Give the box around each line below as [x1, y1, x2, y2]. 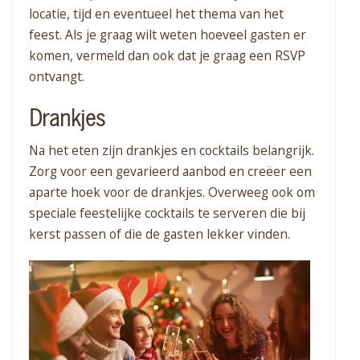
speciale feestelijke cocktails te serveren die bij [29, 204, 305, 223]
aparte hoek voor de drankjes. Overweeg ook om [29, 183, 315, 202]
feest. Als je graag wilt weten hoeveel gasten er [29, 26, 306, 44]
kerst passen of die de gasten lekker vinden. [29, 225, 290, 243]
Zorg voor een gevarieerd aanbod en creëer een [29, 162, 312, 181]
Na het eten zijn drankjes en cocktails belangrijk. [29, 141, 314, 160]
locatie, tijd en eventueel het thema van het [29, 5, 284, 23]
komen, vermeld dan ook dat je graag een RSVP [29, 47, 305, 65]
